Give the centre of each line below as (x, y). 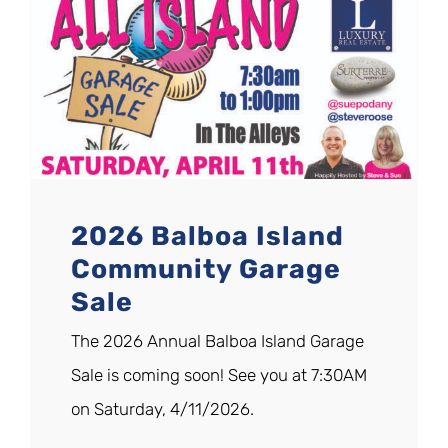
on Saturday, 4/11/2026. (162, 409)
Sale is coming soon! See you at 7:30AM (219, 375)
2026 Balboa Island (207, 236)
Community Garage (206, 269)
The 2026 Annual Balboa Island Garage (217, 341)
